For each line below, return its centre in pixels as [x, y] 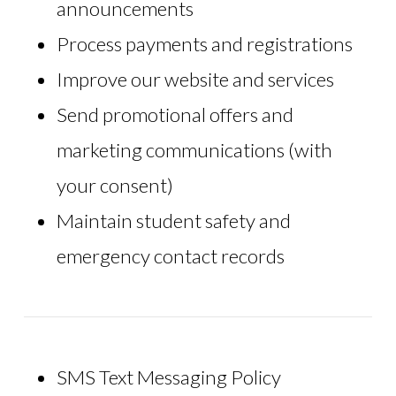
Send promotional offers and [175, 114]
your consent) [114, 185]
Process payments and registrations [204, 43]
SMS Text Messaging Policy [168, 377]
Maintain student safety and [173, 220]
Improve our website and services [195, 79]
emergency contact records [170, 255]
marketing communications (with [194, 149]
